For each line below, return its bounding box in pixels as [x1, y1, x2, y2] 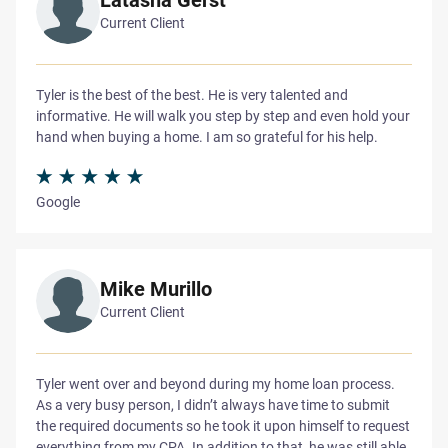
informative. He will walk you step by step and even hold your [36, 107, 410, 124]
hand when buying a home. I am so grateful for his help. [36, 128, 378, 145]
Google [36, 193, 80, 210]
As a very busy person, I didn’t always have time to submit [36, 396, 390, 413]
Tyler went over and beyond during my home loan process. [36, 375, 395, 392]
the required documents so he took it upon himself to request [36, 417, 410, 434]
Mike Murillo [100, 276, 212, 301]
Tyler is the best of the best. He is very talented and [36, 86, 348, 103]
